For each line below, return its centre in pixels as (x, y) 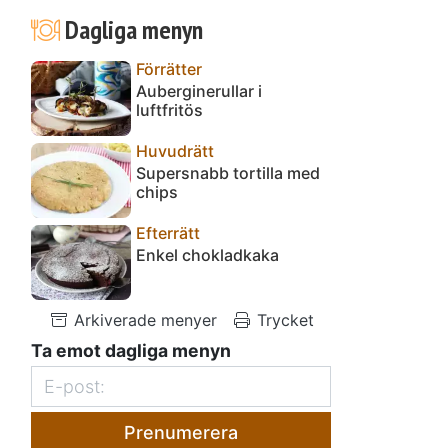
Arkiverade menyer (142, 319)
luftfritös (169, 109)
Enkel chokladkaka (207, 254)
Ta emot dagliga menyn (131, 350)
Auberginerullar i (199, 90)
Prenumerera (181, 432)
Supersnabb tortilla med (228, 172)
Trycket (282, 319)
